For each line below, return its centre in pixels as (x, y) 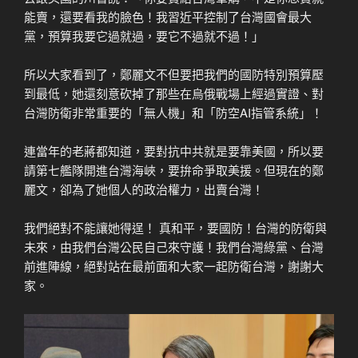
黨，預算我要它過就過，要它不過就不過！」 (144, 36)
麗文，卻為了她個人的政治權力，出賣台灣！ (144, 189)
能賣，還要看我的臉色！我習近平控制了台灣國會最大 (168, 17)
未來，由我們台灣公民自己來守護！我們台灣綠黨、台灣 (174, 247)
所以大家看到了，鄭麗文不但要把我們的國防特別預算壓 (174, 74)
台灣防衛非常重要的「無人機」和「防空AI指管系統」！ (173, 113)
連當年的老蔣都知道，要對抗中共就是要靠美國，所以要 (174, 151)
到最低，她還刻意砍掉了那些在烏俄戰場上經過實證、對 (174, 93)
